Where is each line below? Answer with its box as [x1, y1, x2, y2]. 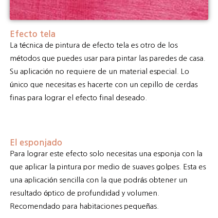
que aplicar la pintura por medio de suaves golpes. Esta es [10, 163, 206, 171]
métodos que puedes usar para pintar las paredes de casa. [10, 54, 205, 62]
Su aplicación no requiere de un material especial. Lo [10, 68, 189, 75]
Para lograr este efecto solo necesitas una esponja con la [10, 150, 202, 158]
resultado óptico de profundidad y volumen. [10, 189, 159, 197]
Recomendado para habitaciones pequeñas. [10, 202, 159, 210]
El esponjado [10, 138, 62, 147]
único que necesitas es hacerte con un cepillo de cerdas [10, 81, 198, 89]
